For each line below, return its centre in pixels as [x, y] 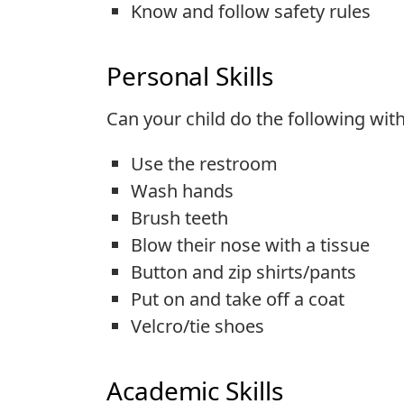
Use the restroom [204, 164]
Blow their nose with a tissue [250, 245]
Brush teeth [179, 218]
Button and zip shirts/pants [243, 272]
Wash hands [182, 191]
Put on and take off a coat [238, 299]
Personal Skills [190, 75]
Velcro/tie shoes [197, 326]
